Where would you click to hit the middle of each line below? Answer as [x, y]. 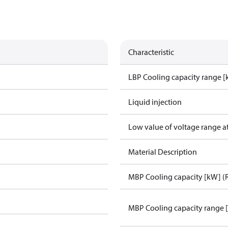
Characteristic [151, 52]
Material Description [163, 152]
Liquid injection [155, 102]
